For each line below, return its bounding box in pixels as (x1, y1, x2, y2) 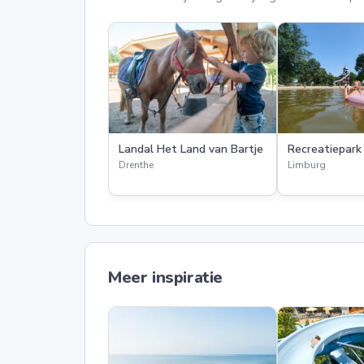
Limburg (288, 158, 326, 171)
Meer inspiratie (108, 266, 223, 288)
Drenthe (119, 158, 154, 171)
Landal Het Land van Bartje (119, 141, 263, 157)
